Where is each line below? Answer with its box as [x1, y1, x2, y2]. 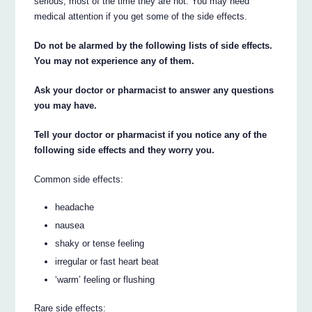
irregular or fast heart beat [55, 256, 159, 267]
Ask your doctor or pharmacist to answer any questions [34, 84, 274, 95]
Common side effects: [34, 173, 124, 185]
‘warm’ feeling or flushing [55, 274, 155, 286]
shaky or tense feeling [55, 238, 145, 249]
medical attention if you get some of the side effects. [34, 10, 248, 22]
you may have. [34, 100, 97, 111]
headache [55, 202, 95, 213]
